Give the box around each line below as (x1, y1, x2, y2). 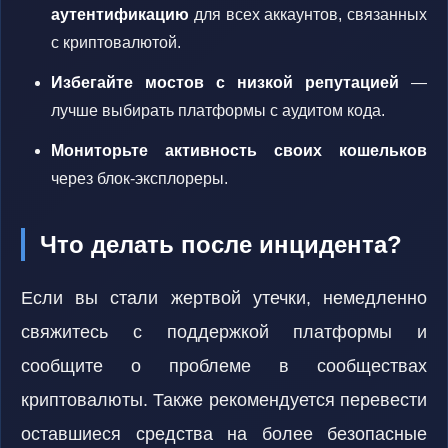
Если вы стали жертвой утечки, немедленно (21, 288, 427, 308)
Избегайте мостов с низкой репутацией (51, 74, 399, 91)
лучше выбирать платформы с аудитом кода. (51, 102, 385, 119)
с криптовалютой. (51, 34, 181, 51)
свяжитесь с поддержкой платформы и (21, 322, 427, 342)
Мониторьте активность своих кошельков (51, 142, 427, 159)
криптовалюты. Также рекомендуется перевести (21, 390, 427, 410)
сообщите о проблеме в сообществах (21, 356, 427, 376)
